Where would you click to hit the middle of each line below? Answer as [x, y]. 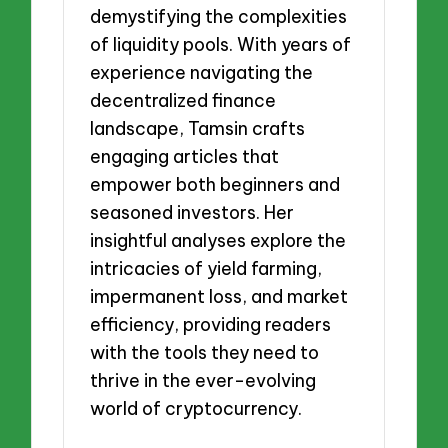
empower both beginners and [215, 185]
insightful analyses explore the [218, 241]
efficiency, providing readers [211, 325]
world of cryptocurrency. [196, 409]
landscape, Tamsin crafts [198, 129]
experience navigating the [202, 73]
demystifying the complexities [219, 17]
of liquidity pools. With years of [221, 45]
